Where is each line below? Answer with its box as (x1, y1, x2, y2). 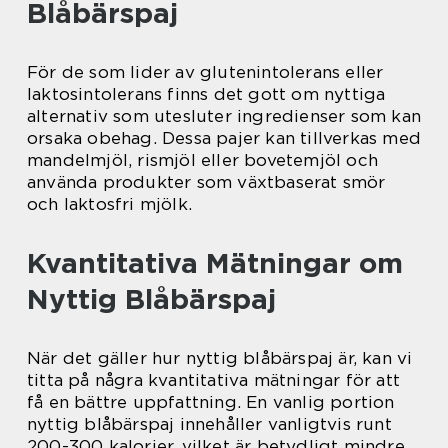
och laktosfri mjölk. (27, 193, 192, 214)
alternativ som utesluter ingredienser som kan (27, 105, 422, 126)
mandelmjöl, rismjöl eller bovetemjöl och (27, 149, 379, 170)
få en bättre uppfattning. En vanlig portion (27, 391, 395, 412)
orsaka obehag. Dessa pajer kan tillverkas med (27, 127, 422, 148)
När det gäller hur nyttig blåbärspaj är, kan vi (27, 347, 413, 368)
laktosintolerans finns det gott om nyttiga (27, 83, 386, 104)
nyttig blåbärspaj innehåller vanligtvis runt (27, 413, 392, 434)
